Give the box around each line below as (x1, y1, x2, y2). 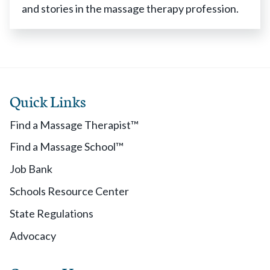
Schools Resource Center (10, 184, 129, 198)
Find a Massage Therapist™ (10, 118, 139, 131)
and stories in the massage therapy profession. (22, 2, 239, 15)
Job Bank (10, 162, 52, 175)
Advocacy (10, 229, 56, 242)
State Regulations (10, 207, 93, 220)
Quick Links (10, 90, 86, 111)
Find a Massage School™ (10, 140, 124, 153)
